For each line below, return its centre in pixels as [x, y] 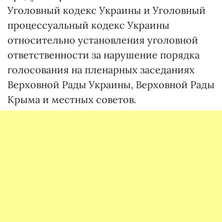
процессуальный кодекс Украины [88, 25]
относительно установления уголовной [103, 40]
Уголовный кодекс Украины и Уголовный [107, 10]
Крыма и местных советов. [72, 99]
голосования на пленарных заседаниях [101, 70]
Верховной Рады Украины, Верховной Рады [111, 84]
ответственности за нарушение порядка [104, 55]
